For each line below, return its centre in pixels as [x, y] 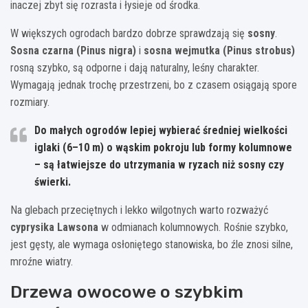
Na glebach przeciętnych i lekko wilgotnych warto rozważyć [139, 210]
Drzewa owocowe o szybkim [127, 292]
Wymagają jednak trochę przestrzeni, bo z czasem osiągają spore [154, 85]
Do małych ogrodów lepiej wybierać [119, 131]
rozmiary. [30, 102]
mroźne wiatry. [42, 262]
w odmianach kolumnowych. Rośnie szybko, [193, 228]
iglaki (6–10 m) [69, 148]
